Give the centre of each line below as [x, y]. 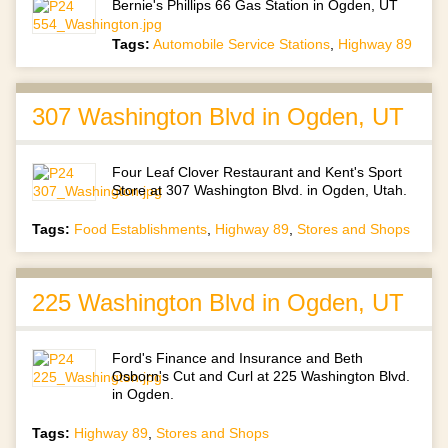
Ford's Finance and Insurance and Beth [238, 357]
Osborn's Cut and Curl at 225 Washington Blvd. [261, 375]
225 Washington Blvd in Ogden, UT [218, 302]
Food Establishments [140, 229]
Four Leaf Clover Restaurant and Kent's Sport [257, 172]
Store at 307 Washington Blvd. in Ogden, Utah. [260, 190]
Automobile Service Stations [242, 44]
